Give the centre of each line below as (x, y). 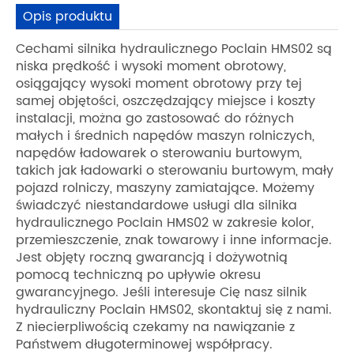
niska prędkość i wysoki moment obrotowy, (151, 67)
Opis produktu (68, 16)
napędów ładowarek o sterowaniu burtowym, (159, 154)
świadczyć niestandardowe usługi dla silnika (156, 206)
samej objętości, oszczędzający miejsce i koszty (166, 102)
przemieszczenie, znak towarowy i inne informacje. (174, 241)
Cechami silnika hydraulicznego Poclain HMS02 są (174, 49)
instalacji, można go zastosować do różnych (155, 119)
